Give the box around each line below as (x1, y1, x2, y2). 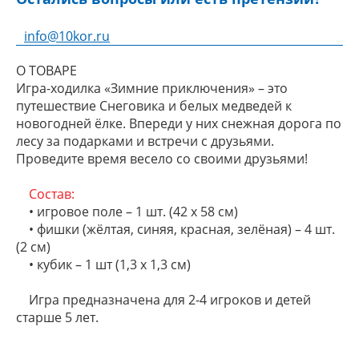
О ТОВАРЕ (16, 62, 77, 79)
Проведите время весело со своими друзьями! (16, 150, 311, 167)
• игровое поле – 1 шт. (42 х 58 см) (16, 203, 238, 220)
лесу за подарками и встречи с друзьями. (16, 132, 274, 150)
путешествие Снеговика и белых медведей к (16, 97, 292, 115)
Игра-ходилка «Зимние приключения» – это (16, 79, 288, 97)
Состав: (16, 185, 75, 203)
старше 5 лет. (16, 309, 99, 326)
